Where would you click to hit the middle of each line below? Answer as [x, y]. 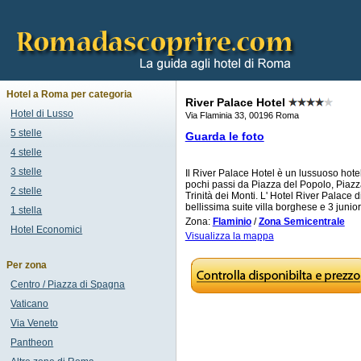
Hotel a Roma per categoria [70, 94]
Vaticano [30, 304]
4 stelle [27, 152]
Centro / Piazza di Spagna [68, 284]
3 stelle [27, 172]
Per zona [27, 265]
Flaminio [232, 222]
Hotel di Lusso [42, 114]
